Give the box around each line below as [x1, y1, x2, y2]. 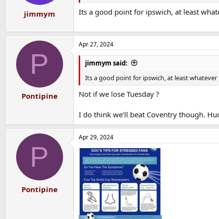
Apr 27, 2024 [79, 40, 113, 48]
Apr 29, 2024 [79, 133, 113, 141]
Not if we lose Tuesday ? [79, 89, 159, 99]
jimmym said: [85, 58, 128, 67]
